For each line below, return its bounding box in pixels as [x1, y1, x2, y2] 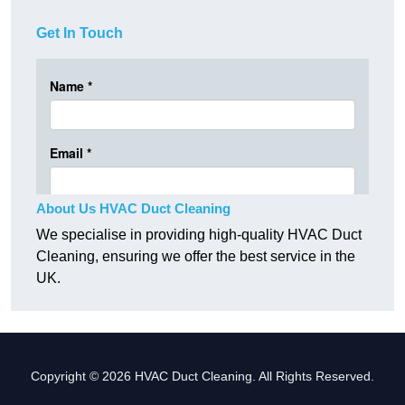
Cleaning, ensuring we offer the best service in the [36, 249, 355, 265]
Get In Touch [36, 25, 123, 42]
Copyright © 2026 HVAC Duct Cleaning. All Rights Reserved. [31, 369, 374, 384]
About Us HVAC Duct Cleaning [36, 201, 231, 217]
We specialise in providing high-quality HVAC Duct [36, 227, 362, 243]
